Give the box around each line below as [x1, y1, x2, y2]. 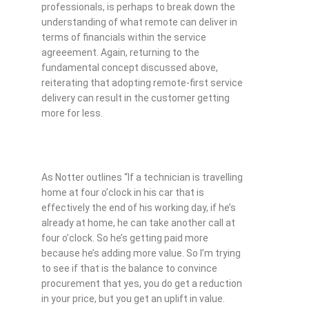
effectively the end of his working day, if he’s [41, 202, 236, 214]
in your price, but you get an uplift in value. [41, 293, 225, 305]
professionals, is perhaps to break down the [41, 1, 235, 13]
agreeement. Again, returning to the [41, 47, 199, 59]
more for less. [41, 108, 103, 119]
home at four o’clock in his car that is [41, 187, 204, 199]
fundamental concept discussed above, [41, 62, 218, 74]
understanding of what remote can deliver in [41, 17, 237, 28]
